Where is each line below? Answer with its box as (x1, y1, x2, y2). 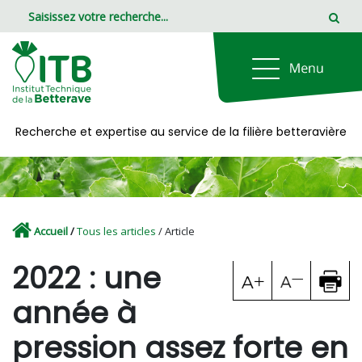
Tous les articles (77, 224, 156, 238)
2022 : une (12, 258, 161, 299)
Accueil (34, 224, 68, 238)
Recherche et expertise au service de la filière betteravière (15, 124, 347, 140)
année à (12, 293, 137, 334)
